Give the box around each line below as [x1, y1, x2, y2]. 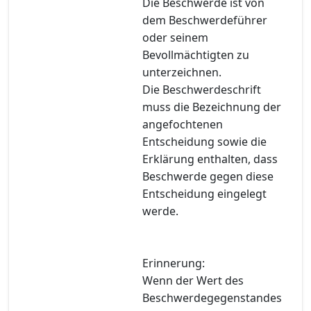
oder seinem [142, 29, 208, 45]
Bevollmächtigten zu [142, 47, 249, 62]
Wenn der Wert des [142, 272, 244, 288]
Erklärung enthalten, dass [142, 151, 278, 167]
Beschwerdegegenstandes [142, 289, 282, 305]
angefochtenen [142, 116, 223, 132]
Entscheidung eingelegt [142, 185, 267, 201]
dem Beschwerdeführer [142, 12, 267, 28]
